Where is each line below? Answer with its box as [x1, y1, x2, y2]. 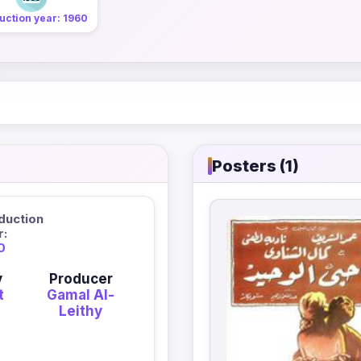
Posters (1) [212, 156, 299, 176]
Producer [48, 271, 113, 288]
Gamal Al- [47, 287, 115, 304]
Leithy [59, 303, 103, 320]
